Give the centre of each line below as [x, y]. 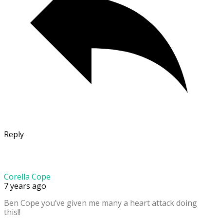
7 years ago [25, 186]
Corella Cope [27, 177]
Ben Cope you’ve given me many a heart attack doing [100, 203]
